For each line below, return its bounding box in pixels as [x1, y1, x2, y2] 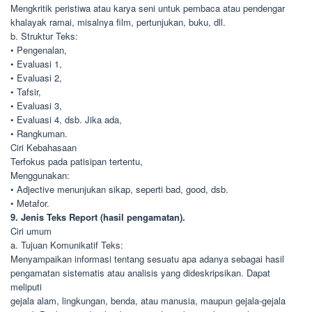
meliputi [10, 280, 42, 293]
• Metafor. [10, 196, 49, 210]
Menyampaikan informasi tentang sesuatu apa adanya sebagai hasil [10, 252, 284, 265]
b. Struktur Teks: [10, 29, 78, 42]
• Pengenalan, [10, 43, 67, 56]
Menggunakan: [10, 169, 70, 182]
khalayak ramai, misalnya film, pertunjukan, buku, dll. [10, 15, 226, 29]
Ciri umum [10, 224, 52, 237]
